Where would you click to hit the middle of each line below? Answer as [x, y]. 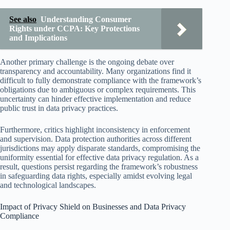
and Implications [38, 37]
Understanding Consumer [86, 19]
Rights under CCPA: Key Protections [74, 28]
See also [23, 19]
